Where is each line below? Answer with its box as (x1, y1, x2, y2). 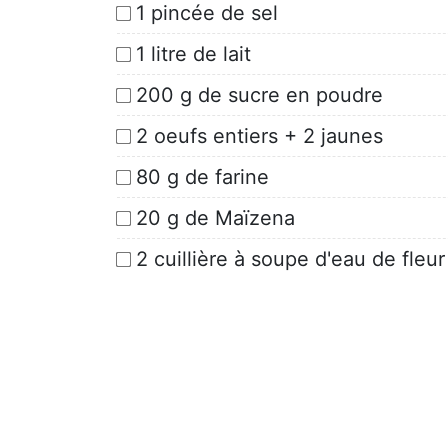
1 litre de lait (136, 41, 251, 66)
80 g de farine (136, 164, 269, 189)
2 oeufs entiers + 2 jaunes (136, 123, 383, 148)
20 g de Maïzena (136, 205, 295, 230)
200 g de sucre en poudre (136, 82, 383, 107)
